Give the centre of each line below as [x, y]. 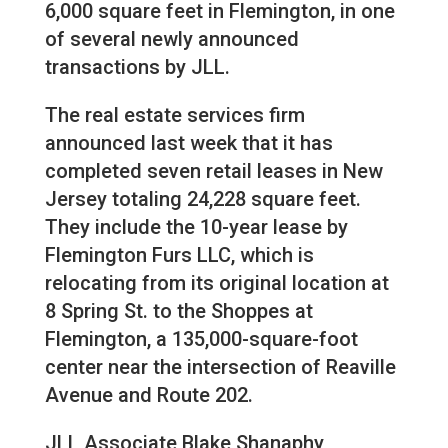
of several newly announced [171, 39]
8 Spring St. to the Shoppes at [178, 311]
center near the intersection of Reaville [220, 367]
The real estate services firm [174, 115]
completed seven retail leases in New [213, 171]
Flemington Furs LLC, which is [179, 255]
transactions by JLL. [137, 67]
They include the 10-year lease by [196, 227]
